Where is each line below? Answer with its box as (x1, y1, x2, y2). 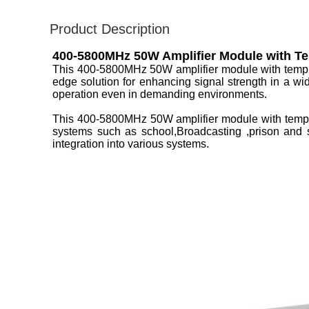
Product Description (50, 21, 170, 37)
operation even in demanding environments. (52, 88, 267, 100)
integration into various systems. (52, 138, 209, 150)
